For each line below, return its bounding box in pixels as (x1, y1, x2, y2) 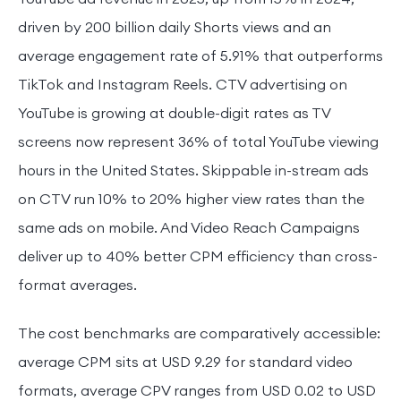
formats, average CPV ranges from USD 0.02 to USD (18, 380, 376, 399)
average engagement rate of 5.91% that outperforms (18, 46, 383, 64)
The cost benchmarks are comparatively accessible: (18, 323, 380, 342)
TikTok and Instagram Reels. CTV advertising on (18, 74, 347, 93)
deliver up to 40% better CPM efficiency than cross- (18, 246, 378, 265)
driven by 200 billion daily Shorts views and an (18, 17, 331, 36)
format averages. (18, 275, 137, 294)
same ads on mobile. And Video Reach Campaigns (18, 218, 360, 236)
